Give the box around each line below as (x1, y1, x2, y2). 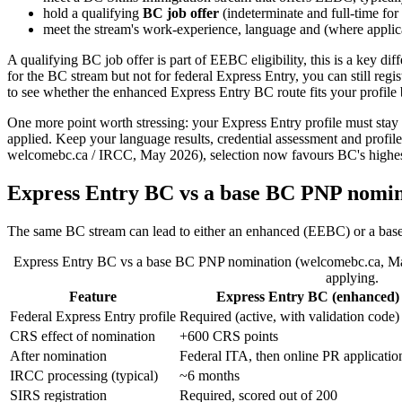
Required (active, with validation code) (179, 308, 399, 324)
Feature (69, 288, 117, 304)
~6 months (179, 367, 240, 383)
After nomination (10, 347, 107, 363)
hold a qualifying (43, 5, 143, 22)
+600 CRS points (179, 328, 278, 344)
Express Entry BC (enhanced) (215, 288, 399, 304)
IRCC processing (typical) (10, 367, 158, 383)
